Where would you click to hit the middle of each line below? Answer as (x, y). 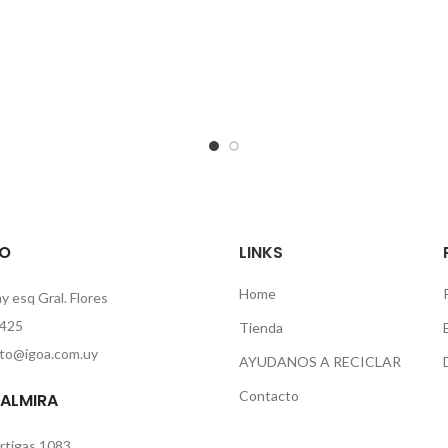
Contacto (269, 395)
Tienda (261, 327)
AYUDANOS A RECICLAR (320, 361)
